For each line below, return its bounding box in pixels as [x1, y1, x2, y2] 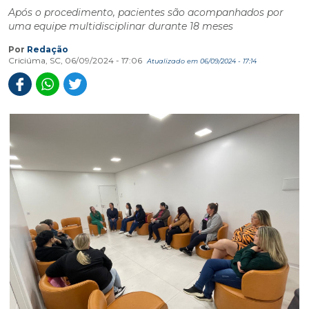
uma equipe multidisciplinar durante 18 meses [8, 20, 233, 32]
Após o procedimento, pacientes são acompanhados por [8, 6, 283, 19]
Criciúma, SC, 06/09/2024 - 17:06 [8, 55, 144, 66]
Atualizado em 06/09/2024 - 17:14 [147, 57, 257, 65]
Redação [27, 44, 68, 54]
